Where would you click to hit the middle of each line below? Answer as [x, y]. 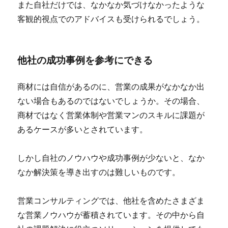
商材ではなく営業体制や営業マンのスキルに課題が [111, 115]
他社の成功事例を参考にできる [85, 60]
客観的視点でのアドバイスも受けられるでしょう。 [111, 19]
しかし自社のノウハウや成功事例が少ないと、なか [111, 158]
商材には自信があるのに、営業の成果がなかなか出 [111, 87]
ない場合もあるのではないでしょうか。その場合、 [111, 101]
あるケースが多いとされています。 [83, 129]
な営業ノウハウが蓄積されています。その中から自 [111, 215]
